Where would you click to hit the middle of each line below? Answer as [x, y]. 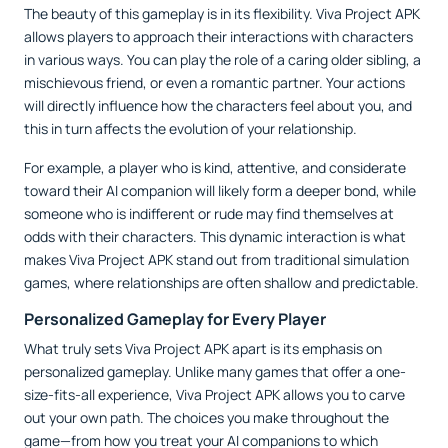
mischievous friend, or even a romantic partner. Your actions [214, 82]
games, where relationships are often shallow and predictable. [221, 282]
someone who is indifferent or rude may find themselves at [209, 213]
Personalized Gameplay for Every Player [175, 318]
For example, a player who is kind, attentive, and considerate [215, 167]
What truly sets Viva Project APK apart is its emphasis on [203, 348]
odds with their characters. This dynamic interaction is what [215, 236]
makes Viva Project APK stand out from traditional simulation [216, 259]
